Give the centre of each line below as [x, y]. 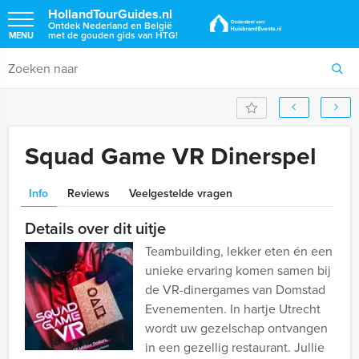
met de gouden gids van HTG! [113, 35]
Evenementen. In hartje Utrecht [233, 309]
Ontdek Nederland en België [110, 26]
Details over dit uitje [95, 228]
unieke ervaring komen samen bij [238, 270]
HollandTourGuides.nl [110, 14]
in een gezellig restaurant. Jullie [235, 347]
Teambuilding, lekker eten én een [239, 251]
